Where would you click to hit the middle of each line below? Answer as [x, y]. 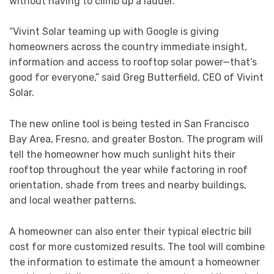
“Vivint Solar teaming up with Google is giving [114, 32]
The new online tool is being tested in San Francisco [129, 124]
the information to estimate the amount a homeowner [135, 262]
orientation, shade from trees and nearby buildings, [128, 185]
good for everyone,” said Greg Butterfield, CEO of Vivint [136, 78]
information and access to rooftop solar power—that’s [133, 62]
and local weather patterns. [73, 200]
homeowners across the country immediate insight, [128, 47]
